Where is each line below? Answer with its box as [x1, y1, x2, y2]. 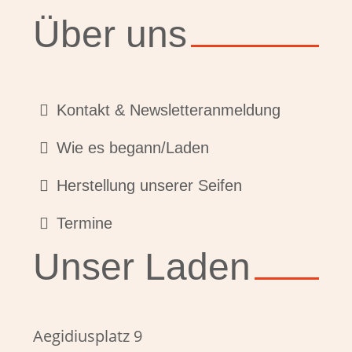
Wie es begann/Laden [57, 138, 209, 156]
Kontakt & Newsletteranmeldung [57, 101, 280, 119]
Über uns [33, 13, 187, 55]
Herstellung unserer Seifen [57, 176, 242, 194]
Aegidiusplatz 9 [33, 324, 142, 346]
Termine [57, 214, 112, 232]
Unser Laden [33, 245, 251, 288]
